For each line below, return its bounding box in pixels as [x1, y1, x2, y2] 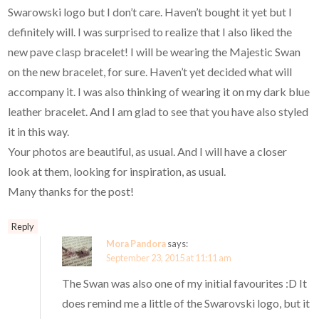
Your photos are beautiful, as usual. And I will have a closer [8, 144, 288, 158]
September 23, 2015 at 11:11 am [106, 251, 232, 263]
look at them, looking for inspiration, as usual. [8, 164, 226, 178]
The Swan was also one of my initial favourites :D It [62, 276, 308, 290]
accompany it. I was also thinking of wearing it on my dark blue [8, 84, 310, 98]
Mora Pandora [106, 237, 167, 249]
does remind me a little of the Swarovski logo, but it [62, 296, 310, 310]
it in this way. [8, 124, 70, 138]
